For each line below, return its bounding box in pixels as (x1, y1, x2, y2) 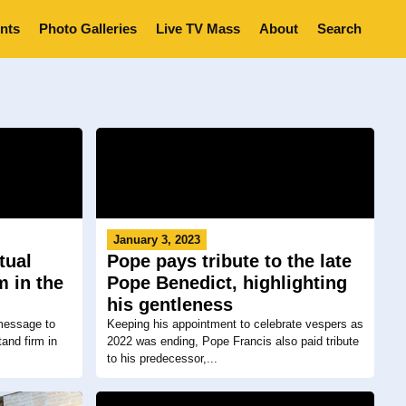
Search (317, 21, 362, 36)
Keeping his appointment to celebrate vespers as (106, 317, 363, 332)
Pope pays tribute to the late (106, 251, 352, 272)
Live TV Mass (156, 21, 240, 36)
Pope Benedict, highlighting (106, 273, 347, 294)
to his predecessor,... (106, 352, 217, 366)
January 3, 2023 (112, 233, 200, 247)
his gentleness (106, 295, 233, 315)
